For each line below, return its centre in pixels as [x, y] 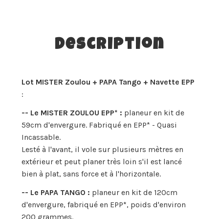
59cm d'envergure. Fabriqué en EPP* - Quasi [99, 125]
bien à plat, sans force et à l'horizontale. [91, 174]
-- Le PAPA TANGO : [56, 192]
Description [109, 46]
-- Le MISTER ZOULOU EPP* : [73, 112]
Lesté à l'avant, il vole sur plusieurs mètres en [102, 149]
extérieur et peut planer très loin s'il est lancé [102, 161]
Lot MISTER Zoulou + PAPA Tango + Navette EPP [108, 82]
